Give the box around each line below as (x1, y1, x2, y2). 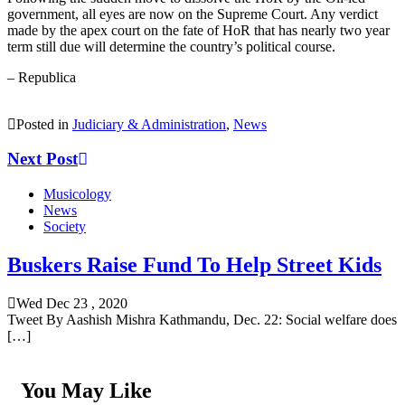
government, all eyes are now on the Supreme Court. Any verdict (7, 5, 378, 22)
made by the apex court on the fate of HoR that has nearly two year (7, 22, 390, 38)
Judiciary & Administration (72, 116, 226, 132)
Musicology (43, 186, 111, 202)
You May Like (21, 378, 152, 402)
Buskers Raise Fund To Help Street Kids (7, 252, 381, 277)
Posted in (16, 116, 72, 132)
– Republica (7, 69, 76, 85)
